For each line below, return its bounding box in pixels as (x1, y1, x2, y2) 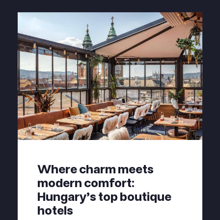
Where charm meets (37, 161, 154, 178)
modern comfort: (37, 175, 135, 192)
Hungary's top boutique (37, 189, 171, 206)
